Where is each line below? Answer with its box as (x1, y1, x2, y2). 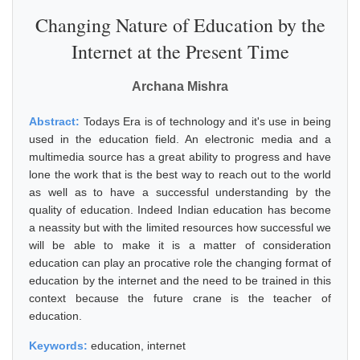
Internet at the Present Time (71, 39, 289, 64)
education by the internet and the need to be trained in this (29, 274, 331, 287)
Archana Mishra (132, 80, 228, 93)
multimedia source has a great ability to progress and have (29, 150, 331, 163)
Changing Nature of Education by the (35, 12, 325, 38)
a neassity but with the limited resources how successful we (29, 221, 331, 234)
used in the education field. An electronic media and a (29, 133, 331, 145)
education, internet (91, 339, 186, 352)
